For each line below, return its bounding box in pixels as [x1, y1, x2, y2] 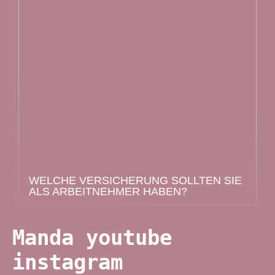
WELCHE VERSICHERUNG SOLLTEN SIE [29, 174, 242, 187]
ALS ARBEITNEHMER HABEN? [29, 185, 187, 198]
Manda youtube [12, 225, 172, 250]
